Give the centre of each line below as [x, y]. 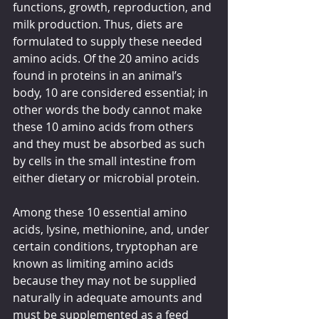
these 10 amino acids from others [105, 126]
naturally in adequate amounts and [109, 297]
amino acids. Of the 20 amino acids [108, 58]
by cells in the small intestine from [106, 161]
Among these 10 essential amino [101, 212]
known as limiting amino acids [95, 263]
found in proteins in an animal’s [99, 75]
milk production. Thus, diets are [99, 24]
